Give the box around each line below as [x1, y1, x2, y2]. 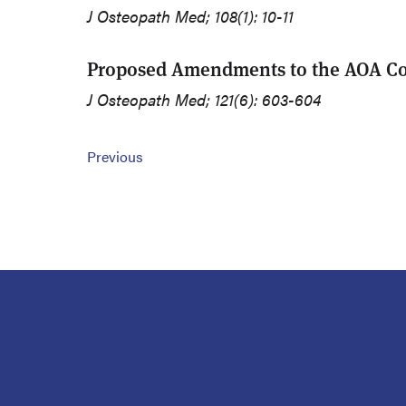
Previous [87, 146, 143, 168]
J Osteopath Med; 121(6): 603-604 [87, 88, 321, 111]
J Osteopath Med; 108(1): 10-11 [87, 5, 294, 28]
